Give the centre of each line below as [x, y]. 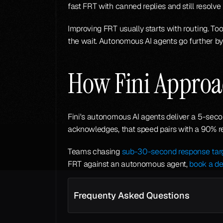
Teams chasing [95, 152]
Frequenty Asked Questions [132, 195]
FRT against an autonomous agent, [129, 164]
